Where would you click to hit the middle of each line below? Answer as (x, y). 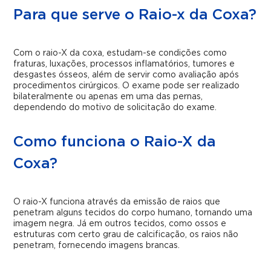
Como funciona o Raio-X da (115, 142)
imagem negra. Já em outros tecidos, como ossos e (120, 224)
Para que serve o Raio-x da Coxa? (135, 15)
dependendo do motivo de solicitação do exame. (115, 108)
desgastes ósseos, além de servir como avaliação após (126, 75)
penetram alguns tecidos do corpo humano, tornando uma (133, 213)
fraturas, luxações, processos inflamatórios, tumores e (124, 64)
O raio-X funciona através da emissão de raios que (117, 202)
